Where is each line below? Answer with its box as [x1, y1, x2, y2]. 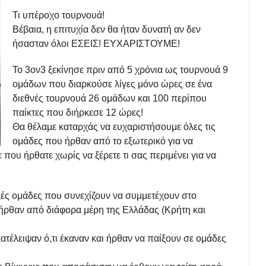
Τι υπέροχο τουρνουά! [12, 9, 104, 20]
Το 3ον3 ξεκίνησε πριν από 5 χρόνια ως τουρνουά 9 [12, 64, 228, 75]
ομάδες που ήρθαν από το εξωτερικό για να [12, 135, 193, 146]
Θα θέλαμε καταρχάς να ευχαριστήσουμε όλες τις [12, 121, 216, 132]
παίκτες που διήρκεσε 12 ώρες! [12, 107, 143, 118]
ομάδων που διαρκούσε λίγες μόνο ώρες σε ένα [12, 78, 212, 89]
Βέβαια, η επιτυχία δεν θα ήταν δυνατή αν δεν [12, 24, 201, 34]
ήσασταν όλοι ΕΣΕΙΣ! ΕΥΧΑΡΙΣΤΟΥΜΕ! [12, 38, 180, 49]
